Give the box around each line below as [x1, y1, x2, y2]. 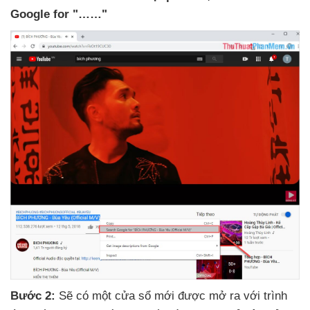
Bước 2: [10, 289, 55, 303]
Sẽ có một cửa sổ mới [55, 289, 178, 303]
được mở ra [178, 289, 244, 303]
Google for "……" [10, 7, 107, 21]
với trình [244, 289, 287, 303]
